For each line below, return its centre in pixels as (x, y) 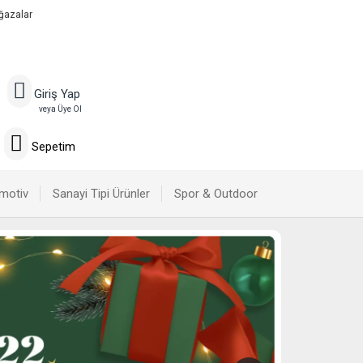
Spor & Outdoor (216, 194)
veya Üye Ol (60, 109)
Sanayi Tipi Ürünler (102, 194)
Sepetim (52, 147)
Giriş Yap (58, 94)
